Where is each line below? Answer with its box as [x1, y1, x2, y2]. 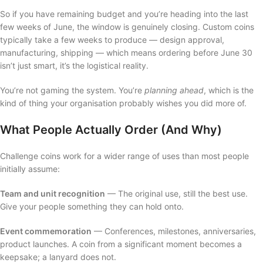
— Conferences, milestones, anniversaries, [92, 225, 256, 236]
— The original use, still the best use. [105, 188, 248, 198]
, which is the [204, 85, 254, 95]
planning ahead [144, 85, 204, 95]
